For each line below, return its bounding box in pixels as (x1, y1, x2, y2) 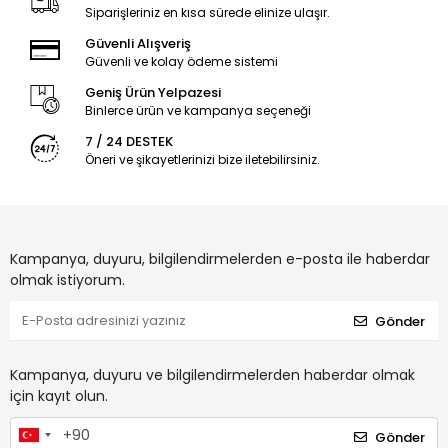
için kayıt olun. (10, 386, 108, 407)
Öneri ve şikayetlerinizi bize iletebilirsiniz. (84, 151, 320, 169)
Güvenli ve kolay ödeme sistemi (84, 53, 278, 71)
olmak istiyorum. (10, 270, 125, 291)
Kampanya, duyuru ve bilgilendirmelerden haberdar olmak (10, 365, 415, 386)
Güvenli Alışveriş (84, 34, 191, 54)
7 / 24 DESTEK (84, 132, 173, 152)
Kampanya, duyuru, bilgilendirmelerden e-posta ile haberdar (10, 249, 430, 270)
